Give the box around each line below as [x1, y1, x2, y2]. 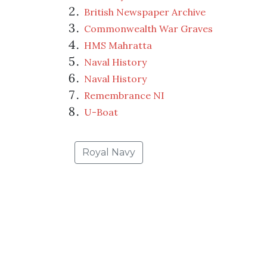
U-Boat [84, 106, 118, 119]
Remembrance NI [84, 89, 164, 102]
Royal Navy [82, 147, 135, 159]
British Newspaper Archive [84, 6, 206, 18]
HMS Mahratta [84, 39, 152, 52]
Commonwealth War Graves [84, 23, 213, 35]
